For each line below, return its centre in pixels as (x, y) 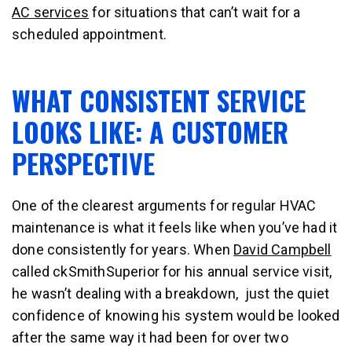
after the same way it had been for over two (150, 337)
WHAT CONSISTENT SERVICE (159, 100)
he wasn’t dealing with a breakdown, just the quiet (171, 293)
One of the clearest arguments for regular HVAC (164, 205)
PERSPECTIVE (83, 163)
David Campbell (282, 249)
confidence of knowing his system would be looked (176, 315)
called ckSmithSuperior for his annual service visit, (172, 271)
